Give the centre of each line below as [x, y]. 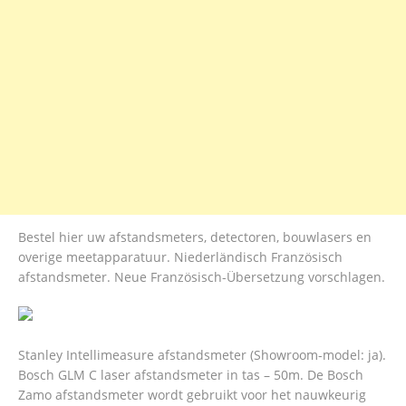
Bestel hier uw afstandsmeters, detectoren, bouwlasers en [195, 237]
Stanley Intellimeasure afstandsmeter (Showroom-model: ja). [202, 355]
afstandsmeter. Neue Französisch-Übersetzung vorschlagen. [202, 277]
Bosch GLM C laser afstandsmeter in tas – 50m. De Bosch [191, 375]
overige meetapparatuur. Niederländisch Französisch [180, 257]
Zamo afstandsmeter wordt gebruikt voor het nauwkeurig [192, 395]
